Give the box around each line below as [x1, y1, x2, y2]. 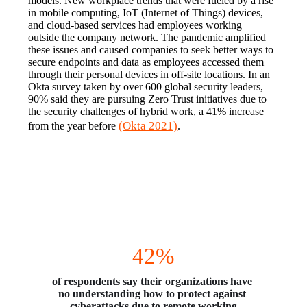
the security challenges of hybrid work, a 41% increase [28, 106, 265, 118]
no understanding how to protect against [58, 288, 246, 300]
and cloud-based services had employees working [28, 19, 243, 32]
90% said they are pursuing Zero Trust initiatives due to [28, 93, 267, 106]
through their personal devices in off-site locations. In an [28, 69, 271, 81]
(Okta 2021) [119, 119, 178, 133]
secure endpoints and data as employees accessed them [28, 56, 265, 69]
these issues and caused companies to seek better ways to [28, 44, 274, 56]
